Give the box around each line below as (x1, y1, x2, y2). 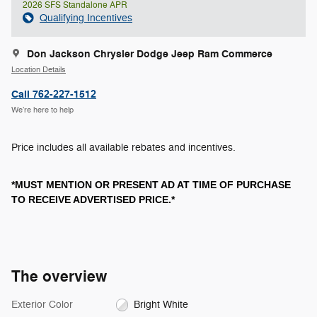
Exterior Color (11, 298, 73, 311)
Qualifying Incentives (40, 11, 132, 24)
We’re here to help (11, 105, 74, 115)
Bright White (134, 298, 189, 311)
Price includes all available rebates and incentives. (11, 141, 236, 154)
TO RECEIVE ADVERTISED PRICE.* (11, 193, 178, 205)
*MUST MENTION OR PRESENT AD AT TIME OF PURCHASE (11, 178, 291, 190)
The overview (11, 266, 107, 287)
